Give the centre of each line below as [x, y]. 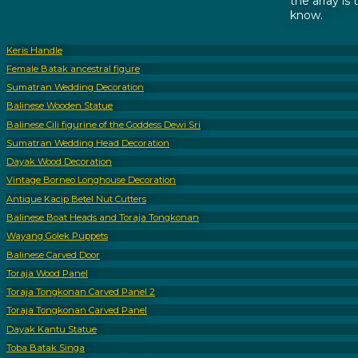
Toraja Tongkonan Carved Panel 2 [81, 292]
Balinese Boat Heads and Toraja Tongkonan [103, 218]
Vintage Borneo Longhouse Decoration [91, 180]
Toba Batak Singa [46, 348]
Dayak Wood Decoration [59, 162]
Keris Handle [34, 50]
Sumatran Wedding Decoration [75, 88]
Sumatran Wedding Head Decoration [88, 143]
